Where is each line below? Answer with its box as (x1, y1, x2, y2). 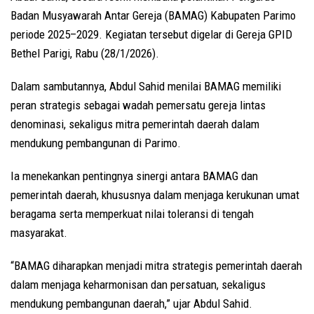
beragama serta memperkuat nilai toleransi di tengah (11, 207, 254, 221)
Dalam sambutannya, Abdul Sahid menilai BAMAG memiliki (11, 79, 281, 94)
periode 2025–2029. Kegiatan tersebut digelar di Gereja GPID (11, 27, 292, 42)
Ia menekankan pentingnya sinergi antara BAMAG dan (11, 169, 258, 184)
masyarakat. (11, 226, 67, 240)
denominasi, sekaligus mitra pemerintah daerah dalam (11, 117, 259, 132)
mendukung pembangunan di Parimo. (11, 136, 181, 151)
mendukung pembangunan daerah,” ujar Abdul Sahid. (11, 296, 252, 311)
